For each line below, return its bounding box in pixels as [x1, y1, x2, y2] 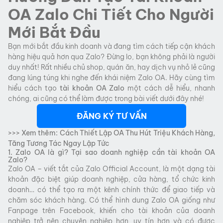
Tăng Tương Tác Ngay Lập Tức [8, 139, 110, 148]
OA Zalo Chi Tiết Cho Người [8, 5, 214, 24]
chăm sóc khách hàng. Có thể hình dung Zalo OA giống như [8, 196, 215, 205]
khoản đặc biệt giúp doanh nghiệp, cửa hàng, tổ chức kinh [8, 175, 215, 184]
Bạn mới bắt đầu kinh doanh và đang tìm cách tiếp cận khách [8, 42, 215, 51]
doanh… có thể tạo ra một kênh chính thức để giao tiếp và [8, 185, 215, 194]
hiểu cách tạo [8, 84, 60, 93]
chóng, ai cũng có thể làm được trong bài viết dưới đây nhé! [8, 94, 204, 103]
